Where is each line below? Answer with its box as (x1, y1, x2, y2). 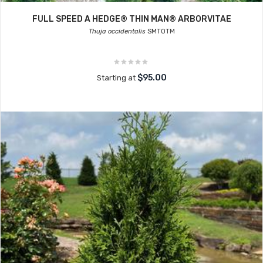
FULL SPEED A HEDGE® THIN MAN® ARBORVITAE (32, 14, 231, 24)
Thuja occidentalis (88, 28, 146, 35)
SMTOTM (145, 28, 175, 35)
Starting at (96, 73, 137, 82)
